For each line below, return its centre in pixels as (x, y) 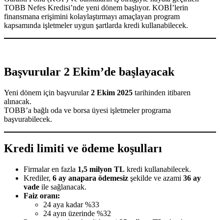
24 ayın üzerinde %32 (77, 214)
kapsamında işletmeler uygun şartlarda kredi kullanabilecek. (96, 25)
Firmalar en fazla (51, 169)
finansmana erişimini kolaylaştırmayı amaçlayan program (92, 16)
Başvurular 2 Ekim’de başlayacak (89, 71)
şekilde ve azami (156, 178)
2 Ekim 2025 (112, 92)
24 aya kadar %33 (71, 205)
